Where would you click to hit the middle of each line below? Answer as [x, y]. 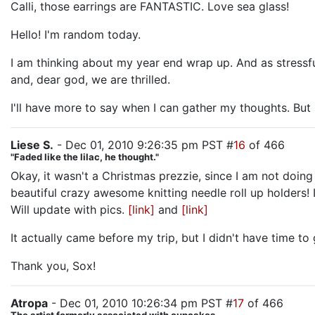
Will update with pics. [69, 210]
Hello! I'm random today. [76, 34]
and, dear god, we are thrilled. [90, 79]
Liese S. [32, 145]
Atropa [29, 303]
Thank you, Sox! [53, 266]
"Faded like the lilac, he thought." [85, 157]
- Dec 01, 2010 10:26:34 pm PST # [140, 303]
